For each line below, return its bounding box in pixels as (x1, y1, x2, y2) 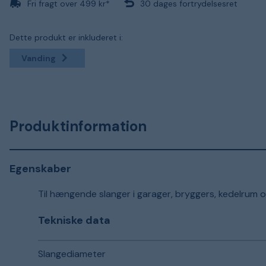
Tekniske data (38, 213, 110, 227)
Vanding (21, 53, 56, 64)
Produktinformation (9, 117, 147, 135)
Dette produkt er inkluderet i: (9, 32, 123, 43)
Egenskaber (9, 161, 71, 176)
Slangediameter (38, 248, 106, 260)
